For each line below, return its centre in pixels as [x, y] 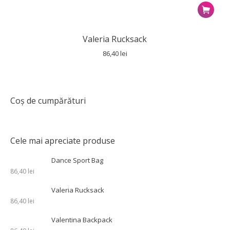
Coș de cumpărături [48, 101]
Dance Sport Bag [77, 160]
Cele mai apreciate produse [63, 141]
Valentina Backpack [82, 220]
